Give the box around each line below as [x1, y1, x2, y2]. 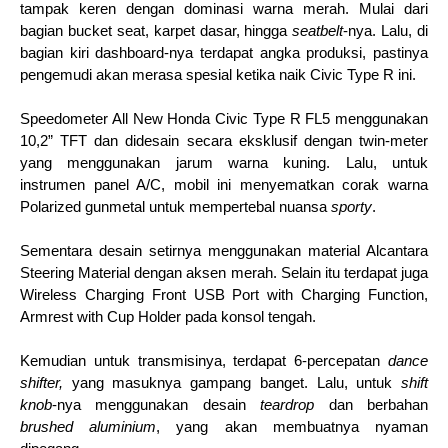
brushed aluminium [20, 419, 157, 436]
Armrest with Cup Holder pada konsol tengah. [20, 309, 316, 326]
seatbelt [292, 23, 344, 40]
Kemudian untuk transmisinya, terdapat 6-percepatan [20, 353, 388, 370]
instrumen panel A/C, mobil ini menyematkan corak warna [20, 177, 428, 194]
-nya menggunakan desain [52, 397, 261, 414]
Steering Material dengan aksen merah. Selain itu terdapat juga [20, 265, 428, 282]
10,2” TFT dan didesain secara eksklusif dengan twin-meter [20, 133, 428, 150]
